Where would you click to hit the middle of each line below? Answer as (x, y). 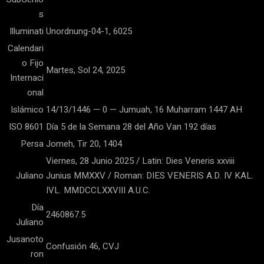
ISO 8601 (26, 127)
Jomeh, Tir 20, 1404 (84, 144)
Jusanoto (25, 239)
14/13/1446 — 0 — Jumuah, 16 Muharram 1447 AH (144, 110)
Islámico (27, 110)
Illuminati (27, 31)
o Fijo (33, 63)
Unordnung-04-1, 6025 (89, 31)
